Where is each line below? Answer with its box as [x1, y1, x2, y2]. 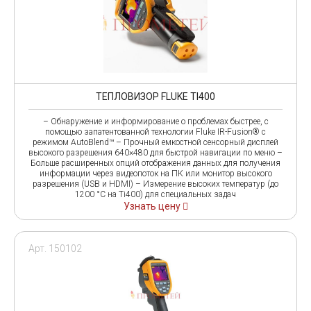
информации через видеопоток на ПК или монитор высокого [39, 168, 272, 178]
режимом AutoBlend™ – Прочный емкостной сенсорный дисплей [33, 137, 278, 147]
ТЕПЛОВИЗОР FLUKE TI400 [96, 90, 215, 102]
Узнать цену [123, 200, 183, 212]
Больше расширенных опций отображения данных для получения [31, 158, 280, 168]
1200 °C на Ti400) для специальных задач [75, 189, 236, 199]
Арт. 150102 [28, 242, 82, 254]
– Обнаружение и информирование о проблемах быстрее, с [42, 116, 269, 126]
